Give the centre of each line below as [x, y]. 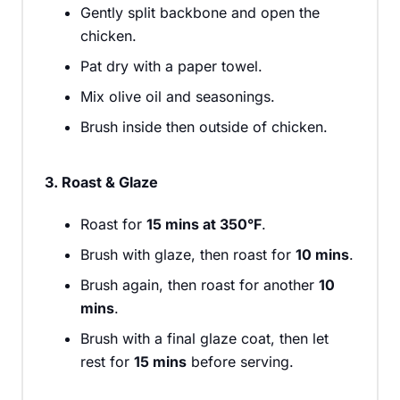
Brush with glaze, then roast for [188, 254]
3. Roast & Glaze [101, 182]
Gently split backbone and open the [200, 12]
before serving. [240, 361]
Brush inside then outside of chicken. [204, 126]
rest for [107, 361]
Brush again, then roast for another [200, 284]
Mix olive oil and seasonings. [178, 96]
